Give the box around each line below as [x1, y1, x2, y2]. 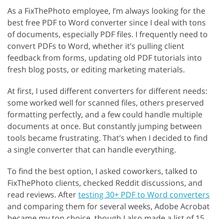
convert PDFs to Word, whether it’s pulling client [7, 40, 184, 51]
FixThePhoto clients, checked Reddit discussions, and [7, 177, 202, 188]
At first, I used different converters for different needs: [7, 85, 207, 96]
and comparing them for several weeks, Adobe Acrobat [7, 200, 210, 212]
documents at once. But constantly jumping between [7, 120, 202, 131]
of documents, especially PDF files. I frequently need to [7, 28, 208, 40]
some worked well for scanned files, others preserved [7, 97, 204, 108]
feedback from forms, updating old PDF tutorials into [7, 52, 202, 63]
